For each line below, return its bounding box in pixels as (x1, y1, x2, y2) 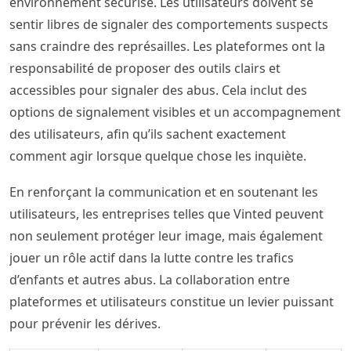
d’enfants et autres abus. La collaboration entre (9, 270, 290, 288)
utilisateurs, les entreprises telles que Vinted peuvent (9, 204, 324, 223)
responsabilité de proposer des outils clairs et (9, 59, 280, 77)
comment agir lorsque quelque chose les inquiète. (9, 147, 306, 165)
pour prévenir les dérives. (9, 314, 161, 332)
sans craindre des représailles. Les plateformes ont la (9, 37, 325, 55)
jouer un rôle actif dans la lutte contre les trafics (9, 248, 294, 266)
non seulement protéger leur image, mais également (9, 226, 323, 244)
